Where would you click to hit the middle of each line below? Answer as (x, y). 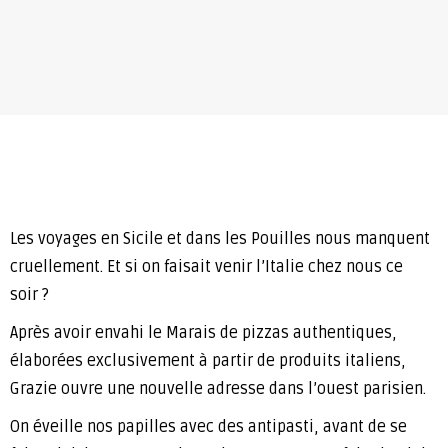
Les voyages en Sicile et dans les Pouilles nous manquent (220, 239)
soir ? (29, 295)
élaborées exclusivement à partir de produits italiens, (208, 361)
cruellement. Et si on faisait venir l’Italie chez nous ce (206, 267)
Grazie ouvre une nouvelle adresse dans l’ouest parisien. (218, 389)
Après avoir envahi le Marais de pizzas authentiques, (203, 333)
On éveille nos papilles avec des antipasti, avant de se (208, 427)
